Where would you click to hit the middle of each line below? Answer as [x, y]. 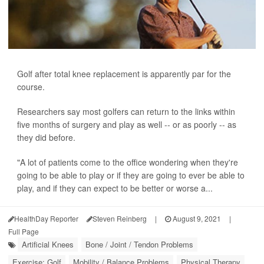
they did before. [46, 137]
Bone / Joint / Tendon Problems [139, 244]
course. [31, 87]
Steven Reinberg [120, 218]
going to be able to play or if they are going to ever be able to [131, 175]
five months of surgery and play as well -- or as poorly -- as [127, 124]
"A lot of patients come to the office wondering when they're [128, 162]
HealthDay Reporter [46, 218]
